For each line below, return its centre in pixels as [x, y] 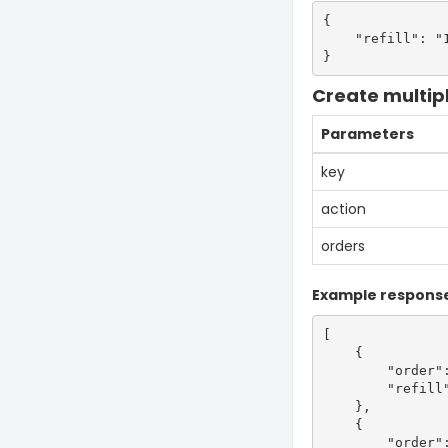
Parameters [367, 134]
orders [343, 246]
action [343, 209]
